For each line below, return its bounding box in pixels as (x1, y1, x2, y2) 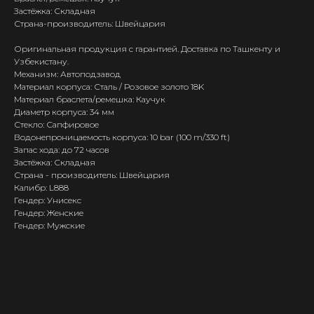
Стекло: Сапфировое (14, 118, 99, 130)
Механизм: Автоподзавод (14, 68, 121, 79)
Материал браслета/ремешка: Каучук (14, 93, 165, 104)
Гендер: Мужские (14, 219, 85, 231)
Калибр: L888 (14, 182, 69, 193)
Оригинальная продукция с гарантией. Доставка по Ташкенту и (14, 43, 280, 54)
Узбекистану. (14, 55, 69, 67)
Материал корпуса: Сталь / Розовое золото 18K (14, 81, 204, 92)
